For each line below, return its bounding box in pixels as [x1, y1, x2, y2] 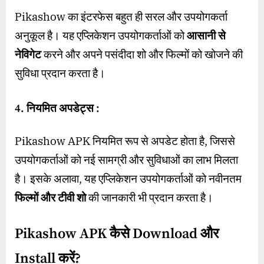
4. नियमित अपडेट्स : [15, 101, 100, 115]
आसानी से [187, 28, 226, 42]
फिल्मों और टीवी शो [15, 190, 86, 204]
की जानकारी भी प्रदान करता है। [86, 190, 213, 204]
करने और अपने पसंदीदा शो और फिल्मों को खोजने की [41, 47, 243, 61]
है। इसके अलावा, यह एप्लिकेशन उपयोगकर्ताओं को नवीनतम [15, 171, 242, 186]
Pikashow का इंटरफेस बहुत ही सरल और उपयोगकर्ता [15, 9, 227, 24]
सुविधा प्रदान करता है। [15, 65, 105, 80]
